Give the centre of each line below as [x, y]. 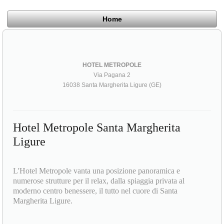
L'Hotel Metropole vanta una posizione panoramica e [97, 170]
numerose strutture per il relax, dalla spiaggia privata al [99, 180]
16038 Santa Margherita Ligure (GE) [112, 85]
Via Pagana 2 [112, 75]
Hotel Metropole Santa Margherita [97, 127]
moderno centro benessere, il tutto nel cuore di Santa [95, 190]
